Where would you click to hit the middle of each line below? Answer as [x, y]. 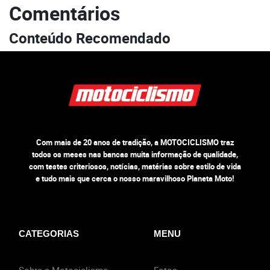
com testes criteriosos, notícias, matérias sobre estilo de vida [135, 166]
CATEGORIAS [49, 233]
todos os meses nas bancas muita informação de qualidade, [135, 154]
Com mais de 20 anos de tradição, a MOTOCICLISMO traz [135, 142]
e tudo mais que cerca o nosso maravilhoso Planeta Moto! [135, 178]
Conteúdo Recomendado [90, 38]
